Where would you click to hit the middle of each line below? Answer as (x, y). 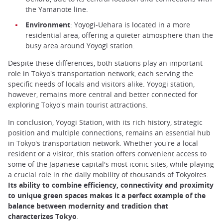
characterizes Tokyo (42, 217)
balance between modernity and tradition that (88, 206)
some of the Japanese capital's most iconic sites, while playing (111, 164)
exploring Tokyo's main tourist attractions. (78, 105)
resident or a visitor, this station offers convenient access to (107, 154)
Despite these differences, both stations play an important (105, 63)
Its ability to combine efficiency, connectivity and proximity (111, 185)
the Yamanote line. (57, 9)
